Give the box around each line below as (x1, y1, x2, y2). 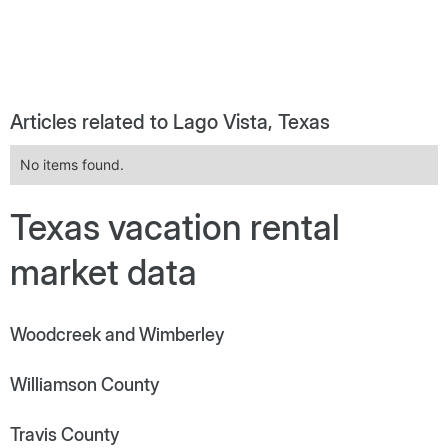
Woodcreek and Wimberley (10, 323, 224, 345)
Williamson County (10, 373, 159, 395)
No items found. (20, 155, 124, 173)
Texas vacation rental (10, 205, 340, 248)
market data (10, 250, 197, 293)
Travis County (10, 423, 119, 445)
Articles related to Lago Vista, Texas (10, 109, 330, 134)
